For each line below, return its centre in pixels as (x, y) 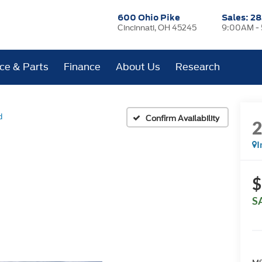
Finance (82, 67)
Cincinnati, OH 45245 (157, 28)
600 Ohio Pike (149, 18)
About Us (138, 67)
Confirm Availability (182, 118)
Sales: (236, 18)
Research (198, 67)
